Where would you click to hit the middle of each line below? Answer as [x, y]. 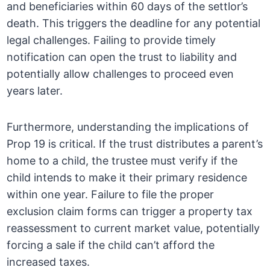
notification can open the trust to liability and [122, 57]
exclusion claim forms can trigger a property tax [130, 212]
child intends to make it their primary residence [127, 178]
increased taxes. [49, 262]
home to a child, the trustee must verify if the [122, 161]
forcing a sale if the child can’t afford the [111, 245]
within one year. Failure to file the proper [111, 195]
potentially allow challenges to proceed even [121, 74]
